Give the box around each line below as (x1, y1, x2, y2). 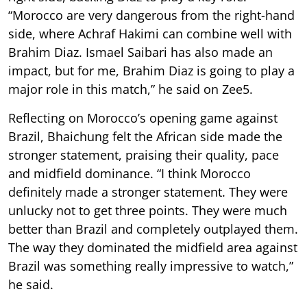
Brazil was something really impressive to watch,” (8, 257, 293, 274)
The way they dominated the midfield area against (8, 238, 297, 256)
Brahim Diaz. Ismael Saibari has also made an (8, 43, 273, 60)
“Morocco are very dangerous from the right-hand (8, 6, 295, 23)
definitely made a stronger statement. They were (8, 183, 288, 200)
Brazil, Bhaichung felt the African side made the (8, 127, 282, 145)
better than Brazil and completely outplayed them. (8, 220, 298, 237)
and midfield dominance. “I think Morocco (8, 164, 251, 182)
